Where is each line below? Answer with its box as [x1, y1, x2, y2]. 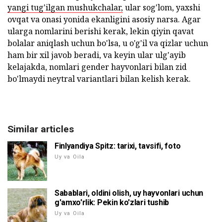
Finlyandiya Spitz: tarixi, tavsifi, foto [55, 141, 181, 151]
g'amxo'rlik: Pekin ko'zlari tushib [55, 198, 169, 208]
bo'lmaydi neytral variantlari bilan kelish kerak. [7, 73, 191, 85]
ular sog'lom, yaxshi [123, 2, 200, 13]
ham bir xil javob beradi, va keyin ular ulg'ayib [7, 50, 186, 61]
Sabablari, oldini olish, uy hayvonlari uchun [55, 188, 203, 198]
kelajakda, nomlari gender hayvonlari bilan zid [7, 61, 187, 73]
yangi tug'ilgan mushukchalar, [7, 2, 123, 13]
